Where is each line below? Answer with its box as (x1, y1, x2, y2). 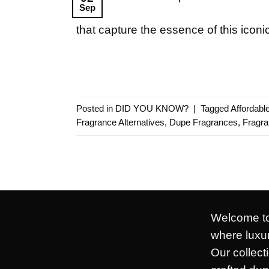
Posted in (76, 103, 115, 113)
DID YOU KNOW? (115, 103, 189, 113)
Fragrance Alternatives (76, 117, 165, 127)
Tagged (201, 103, 231, 113)
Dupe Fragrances (169, 117, 238, 127)
